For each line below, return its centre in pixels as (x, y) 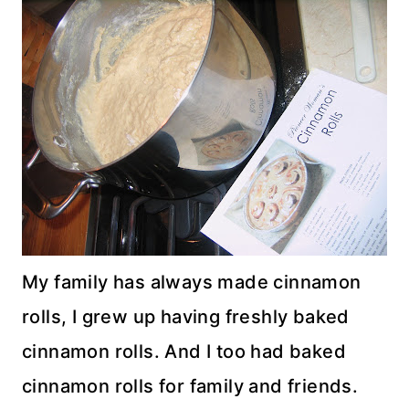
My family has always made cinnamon (192, 282)
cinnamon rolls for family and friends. (190, 386)
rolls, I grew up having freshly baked (186, 317)
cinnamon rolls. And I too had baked (184, 351)
